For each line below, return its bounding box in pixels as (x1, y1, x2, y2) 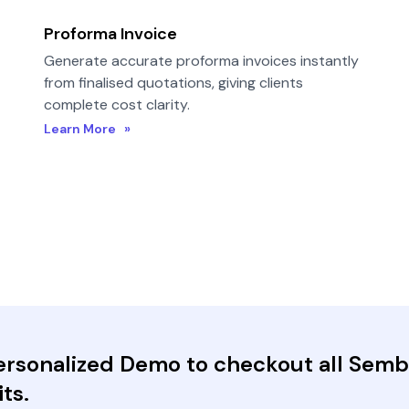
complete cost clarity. (44, 95, 190, 114)
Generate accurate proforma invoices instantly (44, 51, 359, 70)
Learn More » (44, 121, 131, 137)
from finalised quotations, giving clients (44, 73, 303, 92)
